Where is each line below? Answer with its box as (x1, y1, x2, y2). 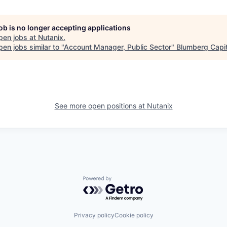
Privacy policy (73, 211, 115, 219)
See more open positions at (54, 101, 147, 110)
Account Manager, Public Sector (64, 43, 171, 51)
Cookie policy (114, 211, 154, 219)
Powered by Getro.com (83, 176, 172, 186)
